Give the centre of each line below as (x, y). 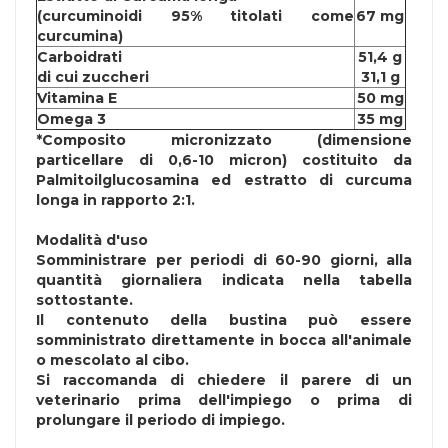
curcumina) (80, 36)
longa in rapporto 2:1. (115, 200)
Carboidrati (79, 57)
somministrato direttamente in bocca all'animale (224, 340)
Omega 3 (71, 119)
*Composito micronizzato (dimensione (224, 140)
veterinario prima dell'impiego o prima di (224, 400)
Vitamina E (77, 98)
